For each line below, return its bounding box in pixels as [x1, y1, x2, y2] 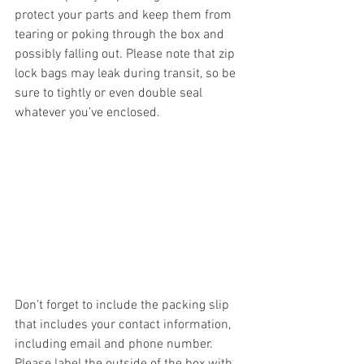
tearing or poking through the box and [15, 27, 227, 44]
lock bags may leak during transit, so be [15, 66, 239, 83]
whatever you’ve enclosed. [15, 105, 167, 122]
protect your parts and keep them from [15, 7, 235, 24]
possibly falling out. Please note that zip [15, 46, 238, 63]
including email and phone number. [15, 336, 216, 353]
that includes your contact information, [15, 316, 234, 333]
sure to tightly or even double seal [15, 85, 206, 102]
